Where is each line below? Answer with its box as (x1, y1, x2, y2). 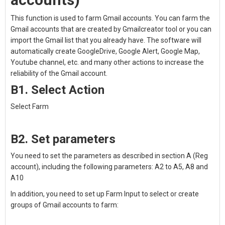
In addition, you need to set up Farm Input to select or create (11, 190, 199, 198)
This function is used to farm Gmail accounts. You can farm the (11, 14, 210, 22)
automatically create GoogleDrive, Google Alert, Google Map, (11, 47, 200, 55)
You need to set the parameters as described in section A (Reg (11, 152, 208, 160)
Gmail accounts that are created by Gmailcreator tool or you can (11, 25, 211, 33)
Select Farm (11, 102, 49, 110)
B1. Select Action (11, 83, 104, 97)
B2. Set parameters (11, 132, 116, 146)
